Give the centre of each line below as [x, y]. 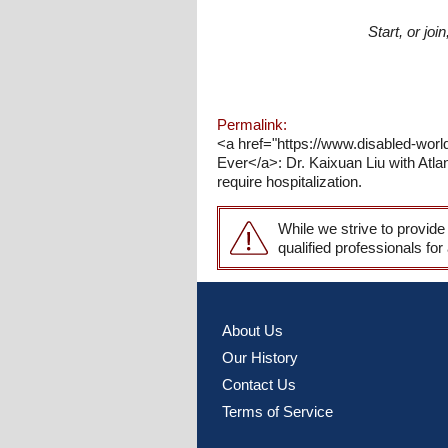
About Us [252, 330]
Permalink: [252, 124]
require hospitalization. [289, 181]
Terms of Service [277, 411]
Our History [260, 357]
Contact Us [259, 384]
